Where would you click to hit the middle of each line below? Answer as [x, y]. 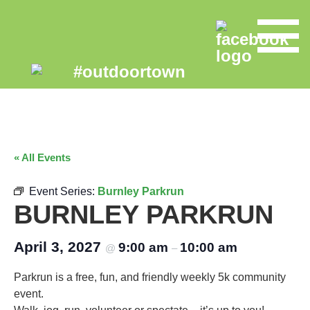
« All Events [42, 157]
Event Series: [63, 191]
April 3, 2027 [60, 247]
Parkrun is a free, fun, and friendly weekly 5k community [150, 277]
